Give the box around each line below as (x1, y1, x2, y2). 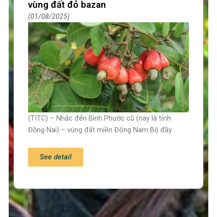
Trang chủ (18, 200, 53, 209)
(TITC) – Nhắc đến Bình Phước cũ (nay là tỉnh (28, 113, 171, 123)
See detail (40, 153, 72, 162)
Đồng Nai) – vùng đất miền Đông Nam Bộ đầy (28, 125, 172, 134)
